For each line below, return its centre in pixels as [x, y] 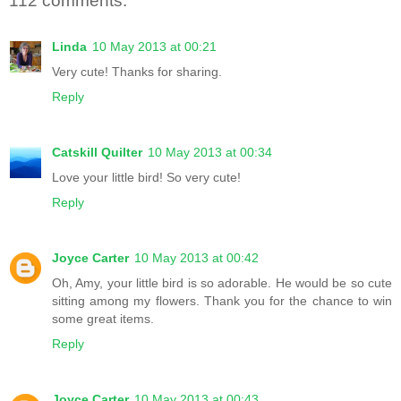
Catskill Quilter [97, 152]
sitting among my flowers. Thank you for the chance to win [222, 300]
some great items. [103, 318]
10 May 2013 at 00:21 [154, 46]
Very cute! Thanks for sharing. [137, 71]
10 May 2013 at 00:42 [196, 257]
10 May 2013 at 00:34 [210, 152]
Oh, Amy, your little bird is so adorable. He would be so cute [222, 282]
